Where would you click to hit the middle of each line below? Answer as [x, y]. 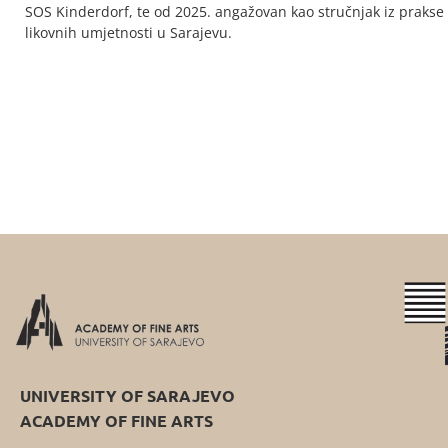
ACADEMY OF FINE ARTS [116, 421]
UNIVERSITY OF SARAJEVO [127, 396]
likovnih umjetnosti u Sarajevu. [128, 33]
